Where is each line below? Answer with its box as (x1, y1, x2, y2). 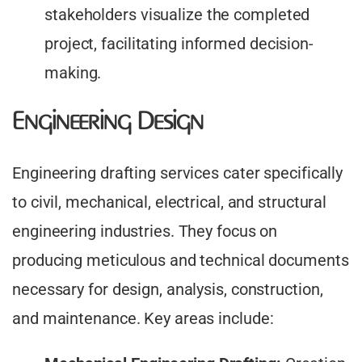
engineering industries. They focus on (12, 221, 278, 242)
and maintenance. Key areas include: (12, 309, 274, 329)
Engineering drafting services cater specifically (12, 163, 343, 183)
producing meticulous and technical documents (12, 250, 349, 271)
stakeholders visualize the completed (44, 5, 310, 25)
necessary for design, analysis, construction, (12, 280, 323, 300)
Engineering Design (12, 107, 204, 138)
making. (44, 63, 102, 83)
